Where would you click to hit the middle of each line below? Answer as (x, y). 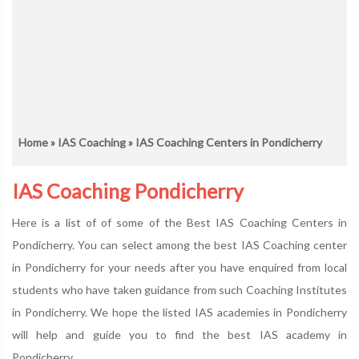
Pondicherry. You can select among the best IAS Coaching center (179, 245)
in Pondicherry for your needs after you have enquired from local (179, 267)
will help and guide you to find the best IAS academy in (179, 335)
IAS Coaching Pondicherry (128, 191)
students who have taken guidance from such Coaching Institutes (179, 290)
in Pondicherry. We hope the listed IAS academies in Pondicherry (179, 312)
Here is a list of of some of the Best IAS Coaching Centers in (179, 222)
